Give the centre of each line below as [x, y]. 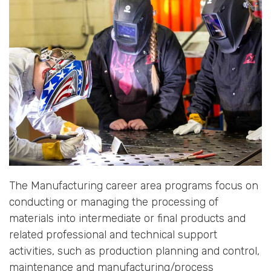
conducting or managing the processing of [114, 202]
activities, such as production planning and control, [134, 251]
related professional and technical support [113, 235]
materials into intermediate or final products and [127, 219]
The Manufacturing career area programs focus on [134, 186]
